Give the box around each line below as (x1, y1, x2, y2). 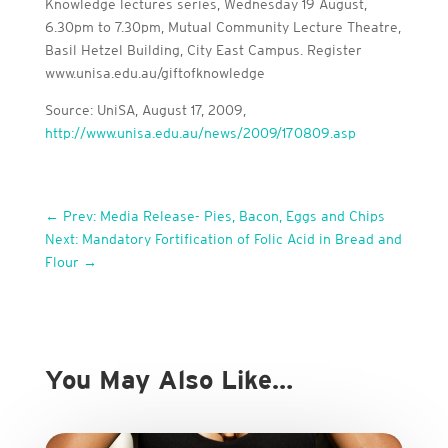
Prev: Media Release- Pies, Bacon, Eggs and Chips (62, 208, 385, 224)
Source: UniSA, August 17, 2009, (44, 102, 246, 118)
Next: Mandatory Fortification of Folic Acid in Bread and (44, 231, 402, 247)
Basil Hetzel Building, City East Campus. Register (44, 42, 362, 58)
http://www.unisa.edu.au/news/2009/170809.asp (44, 125, 356, 141)
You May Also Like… (44, 365, 293, 395)
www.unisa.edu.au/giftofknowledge (44, 65, 265, 81)
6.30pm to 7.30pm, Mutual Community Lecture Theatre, (44, 19, 401, 35)
